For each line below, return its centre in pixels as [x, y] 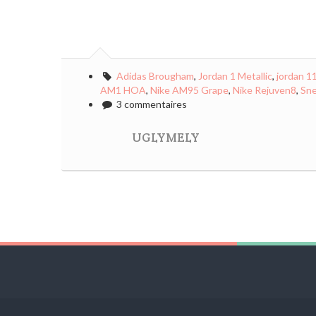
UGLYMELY [166, 138]
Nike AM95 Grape [189, 90]
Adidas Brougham [155, 76]
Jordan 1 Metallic [235, 76]
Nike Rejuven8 [265, 90]
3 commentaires [150, 104]
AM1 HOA [123, 90]
